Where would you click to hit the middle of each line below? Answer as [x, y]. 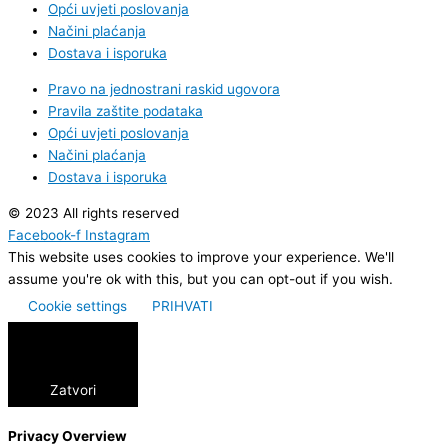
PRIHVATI [182, 305]
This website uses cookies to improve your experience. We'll [201, 256]
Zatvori [73, 389]
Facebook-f [44, 234]
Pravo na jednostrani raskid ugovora [164, 89]
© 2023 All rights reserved [93, 212]
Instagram [117, 234]
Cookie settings [77, 305]
